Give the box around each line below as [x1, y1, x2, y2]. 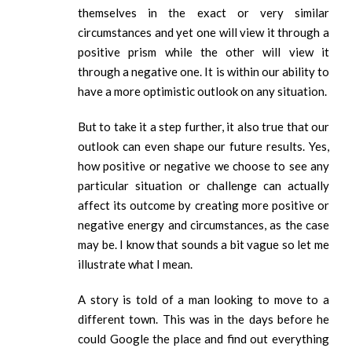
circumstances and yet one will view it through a [78, 25, 329, 40]
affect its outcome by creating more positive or [78, 198, 329, 213]
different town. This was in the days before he [78, 312, 329, 327]
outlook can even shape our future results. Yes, [78, 139, 329, 154]
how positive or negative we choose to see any [78, 159, 329, 174]
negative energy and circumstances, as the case [78, 218, 329, 233]
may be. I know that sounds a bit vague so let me [78, 237, 329, 252]
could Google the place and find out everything [78, 332, 329, 346]
